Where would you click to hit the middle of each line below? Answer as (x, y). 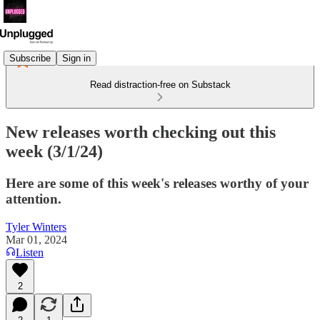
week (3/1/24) (54, 151)
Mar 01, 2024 (36, 239)
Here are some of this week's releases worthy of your (157, 183)
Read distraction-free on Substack (160, 85)
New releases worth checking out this (141, 132)
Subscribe (30, 58)
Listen (30, 252)
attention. (34, 199)
